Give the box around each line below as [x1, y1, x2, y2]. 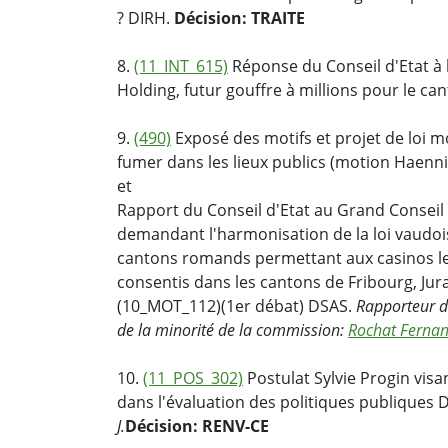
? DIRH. [117, 7, 174, 30]
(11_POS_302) [143, 367, 243, 390]
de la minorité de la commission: [117, 319, 348, 342]
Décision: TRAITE [174, 7, 305, 30]
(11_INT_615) [134, 55, 228, 78]
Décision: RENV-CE [125, 415, 269, 438]
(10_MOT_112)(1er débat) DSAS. [117, 295, 356, 318]
